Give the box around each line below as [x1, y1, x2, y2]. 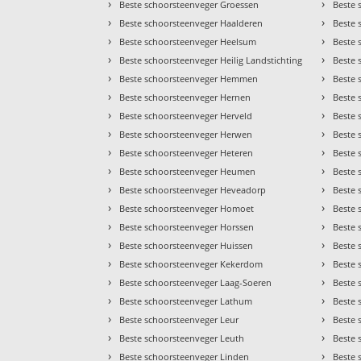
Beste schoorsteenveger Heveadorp [119, 184, 267, 197]
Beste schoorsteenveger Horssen [119, 221, 255, 234]
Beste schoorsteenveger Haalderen [119, 17, 263, 30]
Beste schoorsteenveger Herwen [119, 128, 253, 141]
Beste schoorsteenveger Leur [119, 313, 239, 326]
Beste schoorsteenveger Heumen [119, 165, 256, 178]
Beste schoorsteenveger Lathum [119, 295, 253, 308]
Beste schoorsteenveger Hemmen [119, 73, 259, 85]
